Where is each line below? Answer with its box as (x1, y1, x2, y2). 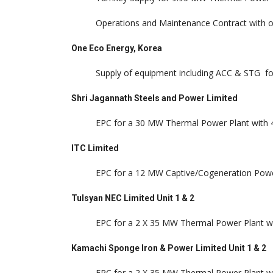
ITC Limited (71, 143, 121, 153)
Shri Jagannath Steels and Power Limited (71, 93, 238, 103)
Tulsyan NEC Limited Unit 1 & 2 (71, 193, 196, 203)
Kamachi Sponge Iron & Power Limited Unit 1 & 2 (71, 243, 268, 253)
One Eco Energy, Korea (71, 43, 164, 53)
